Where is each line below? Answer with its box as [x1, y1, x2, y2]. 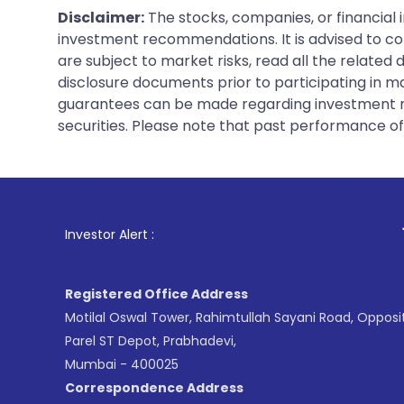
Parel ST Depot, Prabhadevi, [65, 331, 236, 350]
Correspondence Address [65, 378, 243, 397]
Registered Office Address [65, 284, 248, 303]
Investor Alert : [65, 225, 154, 243]
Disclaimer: [58, 6, 144, 28]
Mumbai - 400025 [65, 354, 179, 373]
